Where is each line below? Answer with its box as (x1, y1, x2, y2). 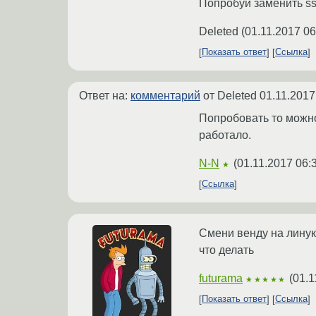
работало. (199, 128, 251, 141)
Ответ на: (79, 89, 130, 102)
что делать (199, 243, 254, 256)
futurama (199, 272, 243, 284)
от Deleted (200, 89, 260, 102)
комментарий (130, 89, 200, 102)
